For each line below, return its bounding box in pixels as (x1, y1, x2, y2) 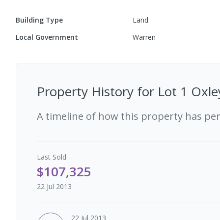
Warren (133, 32, 156, 42)
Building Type (16, 15, 63, 25)
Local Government (16, 32, 78, 42)
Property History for (37, 82, 158, 100)
